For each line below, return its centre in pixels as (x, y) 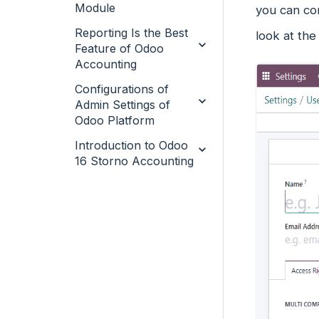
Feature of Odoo (119, 48)
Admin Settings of (122, 105)
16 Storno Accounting (134, 161)
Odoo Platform (115, 120)
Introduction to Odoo (131, 145)
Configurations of (122, 89)
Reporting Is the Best (131, 33)
